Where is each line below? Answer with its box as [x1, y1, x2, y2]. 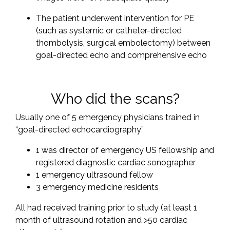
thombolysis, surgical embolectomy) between [36, 38, 210, 48]
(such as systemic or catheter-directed [36, 26, 182, 36]
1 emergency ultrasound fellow [36, 170, 153, 180]
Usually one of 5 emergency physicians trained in [15, 112, 200, 123]
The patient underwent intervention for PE [36, 13, 194, 24]
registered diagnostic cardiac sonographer [36, 158, 196, 168]
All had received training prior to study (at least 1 [15, 203, 197, 213]
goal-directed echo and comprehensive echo [36, 50, 207, 61]
